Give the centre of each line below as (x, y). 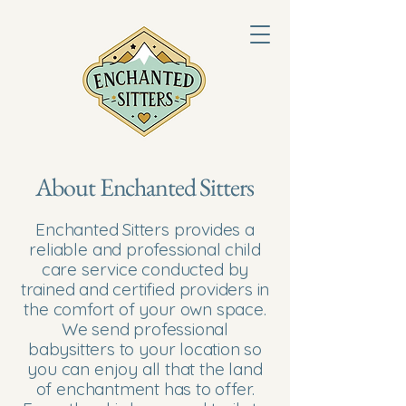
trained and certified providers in (145, 289)
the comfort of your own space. (145, 309)
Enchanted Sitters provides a (145, 229)
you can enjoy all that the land (145, 369)
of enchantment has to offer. (145, 389)
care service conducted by (145, 269)
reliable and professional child (145, 249)
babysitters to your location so (145, 349)
